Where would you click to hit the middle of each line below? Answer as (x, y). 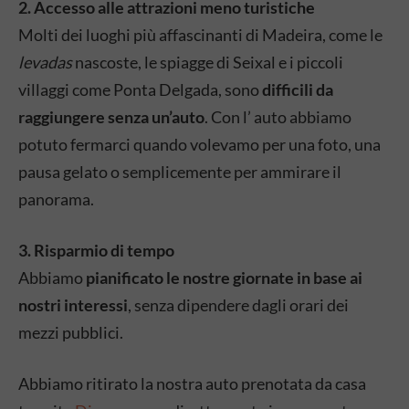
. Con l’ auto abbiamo (278, 117)
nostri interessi (73, 305)
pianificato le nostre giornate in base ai (224, 278)
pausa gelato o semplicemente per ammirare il (180, 172)
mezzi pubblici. (71, 332)
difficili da (298, 89)
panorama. (56, 199)
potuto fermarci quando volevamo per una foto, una (199, 144)
